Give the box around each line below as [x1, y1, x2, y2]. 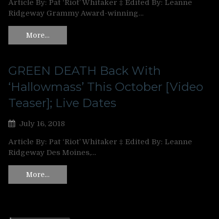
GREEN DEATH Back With [8, 64, 161, 78]
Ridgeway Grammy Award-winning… [8, 8, 144, 18]
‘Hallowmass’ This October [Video [8, 80, 203, 94]
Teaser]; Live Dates [8, 96, 116, 110]
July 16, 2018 [19, 119, 65, 128]
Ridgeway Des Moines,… [8, 148, 96, 157]
